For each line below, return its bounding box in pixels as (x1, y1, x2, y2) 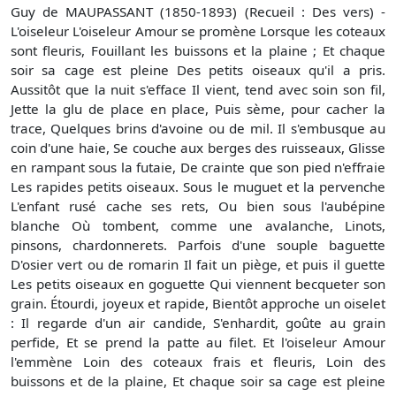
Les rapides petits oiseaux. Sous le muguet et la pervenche (11, 177, 385, 195)
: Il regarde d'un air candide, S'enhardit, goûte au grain (11, 313, 385, 331)
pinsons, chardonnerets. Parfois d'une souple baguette (11, 235, 385, 254)
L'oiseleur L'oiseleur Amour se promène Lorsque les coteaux (11, 21, 385, 40)
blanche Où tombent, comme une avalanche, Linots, (11, 216, 385, 234)
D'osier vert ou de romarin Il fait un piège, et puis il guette (11, 255, 385, 273)
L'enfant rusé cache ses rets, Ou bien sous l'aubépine (11, 196, 385, 215)
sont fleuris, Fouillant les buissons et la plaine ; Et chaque (11, 41, 385, 59)
